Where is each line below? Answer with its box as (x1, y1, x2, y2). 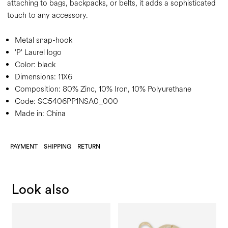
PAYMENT (10, 144, 38, 150)
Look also (12, 183, 69, 197)
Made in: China (15, 108, 66, 120)
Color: (15, 60, 36, 71)
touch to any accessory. (7, 10, 88, 21)
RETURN (77, 144, 100, 150)
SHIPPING (44, 144, 71, 150)
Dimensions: (15, 72, 56, 83)
